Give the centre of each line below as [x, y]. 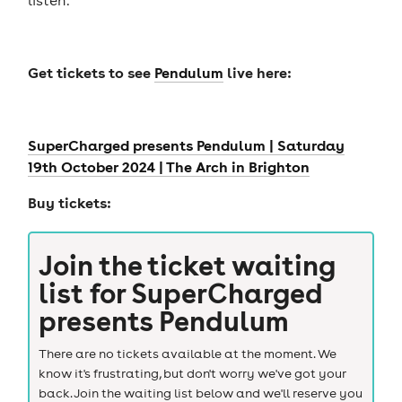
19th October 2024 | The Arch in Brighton [168, 166]
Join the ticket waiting [187, 265]
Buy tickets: [69, 203]
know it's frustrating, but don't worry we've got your [192, 374]
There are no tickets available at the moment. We [187, 354]
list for [84, 293]
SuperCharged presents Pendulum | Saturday [186, 144]
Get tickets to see [91, 72]
